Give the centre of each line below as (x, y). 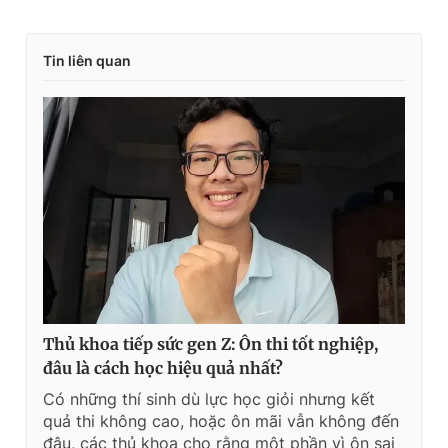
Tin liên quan (87, 61)
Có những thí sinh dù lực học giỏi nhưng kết (209, 398)
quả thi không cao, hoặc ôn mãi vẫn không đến (221, 420)
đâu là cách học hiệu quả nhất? (163, 367)
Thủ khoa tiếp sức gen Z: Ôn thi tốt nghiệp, (210, 343)
